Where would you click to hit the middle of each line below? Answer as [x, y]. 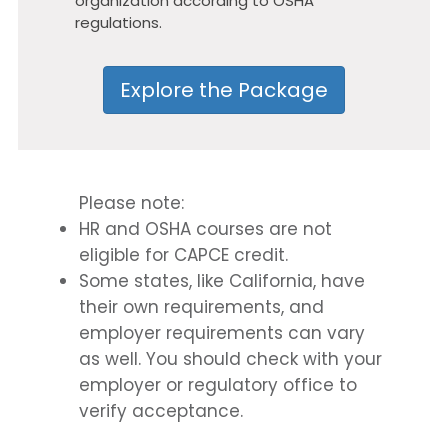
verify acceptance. [161, 411]
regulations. [119, 22]
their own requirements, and [202, 307]
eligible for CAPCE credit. [184, 255]
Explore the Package [223, 90]
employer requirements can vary [222, 333]
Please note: [132, 203]
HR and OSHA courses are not [206, 229]
